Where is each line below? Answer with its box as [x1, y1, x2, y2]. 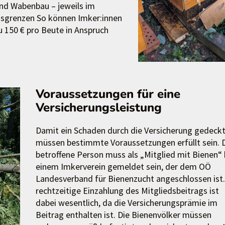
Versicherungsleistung [35, 99, 162, 116]
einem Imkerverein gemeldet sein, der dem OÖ [35, 161, 211, 173]
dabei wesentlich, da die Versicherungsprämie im [35, 197, 217, 209]
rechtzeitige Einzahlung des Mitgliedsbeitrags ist [35, 185, 219, 197]
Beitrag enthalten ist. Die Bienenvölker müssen [35, 209, 211, 221]
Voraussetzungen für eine [35, 85, 180, 102]
